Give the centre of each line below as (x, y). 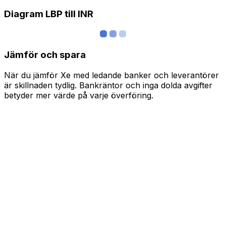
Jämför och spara (45, 54)
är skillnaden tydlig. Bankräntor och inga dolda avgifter (108, 85)
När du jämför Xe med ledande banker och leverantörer (111, 75)
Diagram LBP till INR (49, 14)
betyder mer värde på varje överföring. (79, 95)
